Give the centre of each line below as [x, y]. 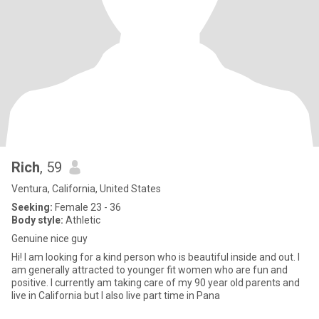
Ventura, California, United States [86, 189]
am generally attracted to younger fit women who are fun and [150, 270]
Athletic [82, 220]
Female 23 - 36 [87, 207]
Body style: [37, 220]
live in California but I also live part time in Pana [116, 296]
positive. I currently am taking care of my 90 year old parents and [156, 283]
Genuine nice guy [49, 239]
